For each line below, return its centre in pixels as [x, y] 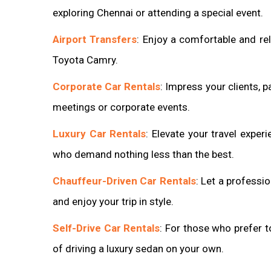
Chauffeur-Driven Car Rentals [124, 181]
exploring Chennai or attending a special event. [158, 12]
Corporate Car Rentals [107, 86]
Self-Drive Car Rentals [106, 228]
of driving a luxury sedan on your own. [138, 248]
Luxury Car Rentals [100, 133]
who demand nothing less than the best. [143, 154]
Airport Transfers [95, 39]
